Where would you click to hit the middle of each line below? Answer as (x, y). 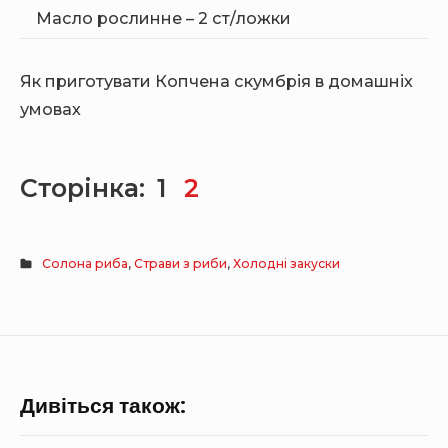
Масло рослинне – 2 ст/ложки (164, 18)
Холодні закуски (287, 264)
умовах (50, 109)
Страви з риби (181, 264)
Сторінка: (86, 188)
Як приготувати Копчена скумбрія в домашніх (216, 81)
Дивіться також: (103, 406)
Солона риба (85, 264)
